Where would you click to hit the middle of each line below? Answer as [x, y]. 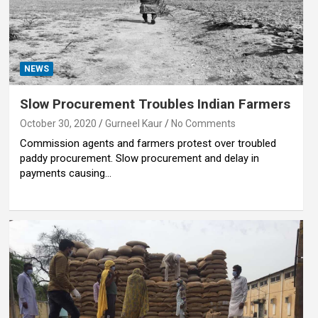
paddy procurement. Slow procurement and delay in [139, 158]
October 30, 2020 [58, 123]
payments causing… [65, 173]
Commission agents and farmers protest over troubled [148, 143]
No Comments [203, 123]
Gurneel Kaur [133, 123]
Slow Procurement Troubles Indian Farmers [155, 104]
